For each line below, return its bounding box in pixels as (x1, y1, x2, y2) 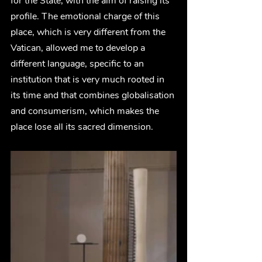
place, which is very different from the (11, 25, 168, 39)
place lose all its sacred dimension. (11, 120, 156, 133)
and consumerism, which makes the (11, 104, 161, 118)
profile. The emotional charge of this (11, 9, 162, 23)
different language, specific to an (11, 57, 146, 70)
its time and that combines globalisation (11, 88, 177, 102)
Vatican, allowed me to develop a (11, 41, 147, 54)
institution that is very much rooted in (11, 73, 167, 86)
